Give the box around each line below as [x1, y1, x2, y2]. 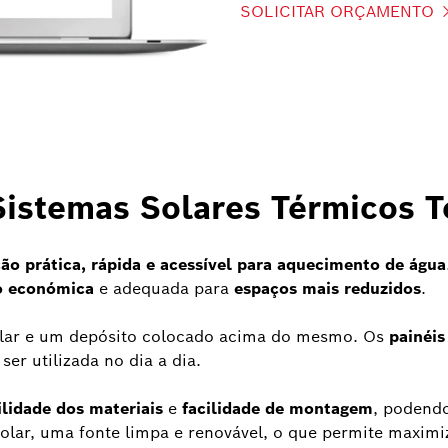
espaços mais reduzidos [234, 278, 421, 300]
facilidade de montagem [182, 398, 373, 420]
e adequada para [94, 278, 234, 300]
